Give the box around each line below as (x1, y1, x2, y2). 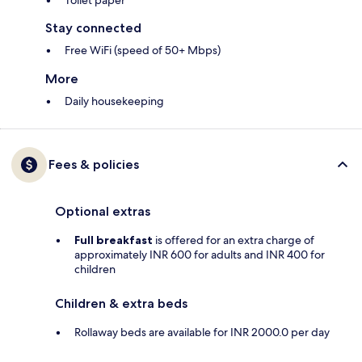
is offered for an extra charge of (153, 233, 314, 248)
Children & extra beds (55, 296, 187, 312)
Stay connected (45, 20, 141, 36)
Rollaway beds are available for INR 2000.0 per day (74, 325, 330, 340)
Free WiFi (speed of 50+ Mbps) (65, 43, 221, 58)
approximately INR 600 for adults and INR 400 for (74, 247, 325, 263)
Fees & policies (48, 157, 139, 173)
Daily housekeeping (65, 94, 164, 109)
